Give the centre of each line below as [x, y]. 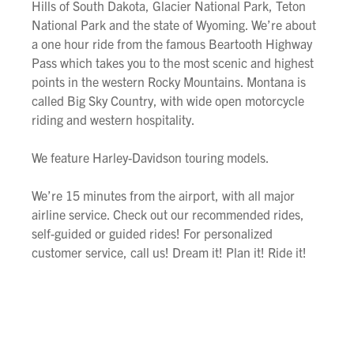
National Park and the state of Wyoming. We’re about [174, 24]
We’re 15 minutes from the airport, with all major [163, 195]
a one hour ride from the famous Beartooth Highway [172, 43]
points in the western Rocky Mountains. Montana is [169, 81]
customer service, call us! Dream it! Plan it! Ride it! [169, 252]
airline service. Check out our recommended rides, [168, 214]
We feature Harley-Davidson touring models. [151, 157]
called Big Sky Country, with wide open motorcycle [168, 100]
